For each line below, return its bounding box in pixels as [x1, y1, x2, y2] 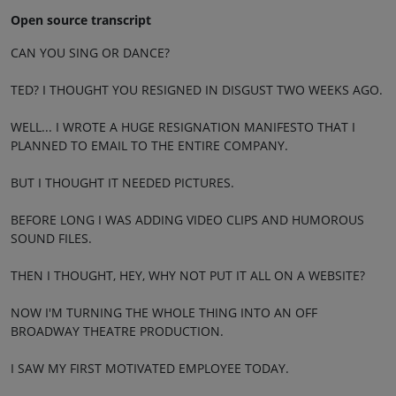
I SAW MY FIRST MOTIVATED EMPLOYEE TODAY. [11, 359, 289, 377]
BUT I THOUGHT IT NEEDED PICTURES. [11, 173, 234, 191]
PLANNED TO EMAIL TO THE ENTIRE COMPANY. [11, 136, 288, 154]
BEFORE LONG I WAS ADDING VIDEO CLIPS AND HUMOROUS [11, 210, 364, 228]
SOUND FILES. [11, 229, 92, 247]
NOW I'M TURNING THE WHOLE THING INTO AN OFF [11, 303, 317, 321]
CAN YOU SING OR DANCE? [11, 43, 170, 61]
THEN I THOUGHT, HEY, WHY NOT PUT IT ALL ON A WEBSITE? [11, 266, 365, 284]
